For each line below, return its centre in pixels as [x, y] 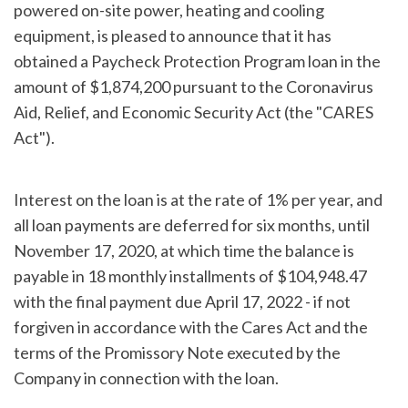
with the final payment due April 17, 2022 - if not [182, 301]
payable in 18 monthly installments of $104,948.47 [190, 275]
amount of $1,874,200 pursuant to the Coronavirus [194, 86]
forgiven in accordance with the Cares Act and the [191, 326]
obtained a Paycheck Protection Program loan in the [197, 61]
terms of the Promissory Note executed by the [177, 352]
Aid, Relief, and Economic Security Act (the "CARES [194, 112]
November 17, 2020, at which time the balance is [184, 250]
